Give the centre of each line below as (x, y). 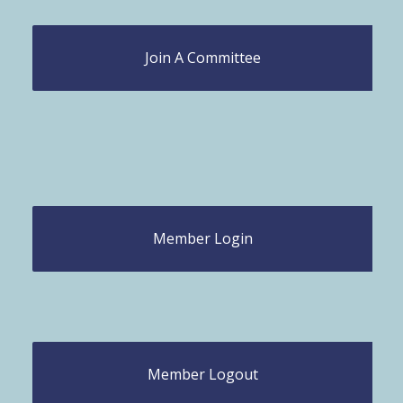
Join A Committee (203, 58)
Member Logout (203, 375)
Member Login (203, 239)
